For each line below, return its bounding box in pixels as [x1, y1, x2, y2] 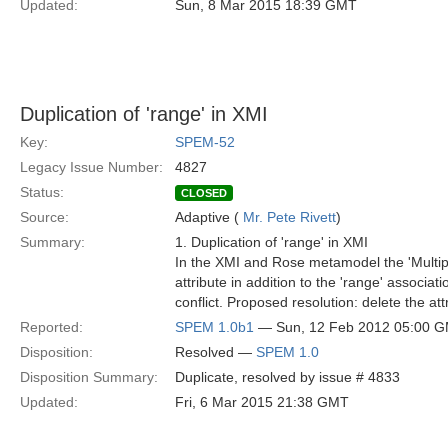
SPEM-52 [175, 134, 235, 150]
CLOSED [181, 187, 227, 199]
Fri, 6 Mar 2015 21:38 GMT [175, 394, 349, 410]
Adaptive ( [175, 209, 243, 225]
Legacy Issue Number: [20, 159, 163, 175]
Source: [20, 209, 69, 225]
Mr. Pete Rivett [243, 209, 336, 225]
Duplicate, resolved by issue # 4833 [175, 369, 400, 385]
